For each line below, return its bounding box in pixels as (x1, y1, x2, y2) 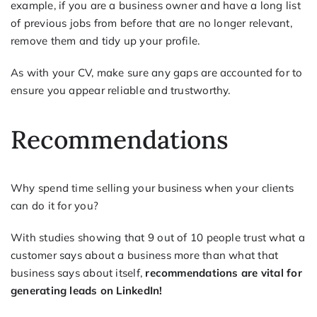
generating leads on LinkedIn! (10, 283, 163, 297)
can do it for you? (10, 198, 99, 212)
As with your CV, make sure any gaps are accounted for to (10, 66, 303, 80)
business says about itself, (10, 265, 146, 279)
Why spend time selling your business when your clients (10, 180, 294, 195)
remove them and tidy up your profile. (10, 34, 200, 48)
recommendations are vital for (145, 265, 302, 279)
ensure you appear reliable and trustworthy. (10, 83, 231, 98)
